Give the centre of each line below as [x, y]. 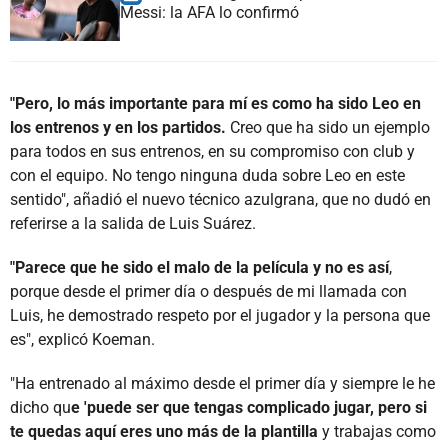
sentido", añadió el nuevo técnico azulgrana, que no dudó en [220, 199]
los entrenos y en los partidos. [118, 127]
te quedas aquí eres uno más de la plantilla [164, 431]
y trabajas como [377, 431]
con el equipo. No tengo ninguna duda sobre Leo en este [207, 175]
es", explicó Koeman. [82, 339]
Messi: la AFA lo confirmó [209, 12]
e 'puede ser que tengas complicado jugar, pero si [249, 407]
